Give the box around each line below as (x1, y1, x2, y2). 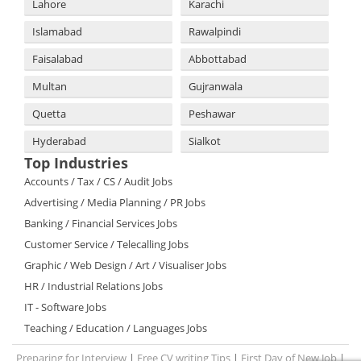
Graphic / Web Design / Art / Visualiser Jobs (24, 258, 226, 272)
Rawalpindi (189, 24, 241, 39)
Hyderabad (32, 134, 86, 148)
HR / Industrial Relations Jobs (24, 279, 163, 293)
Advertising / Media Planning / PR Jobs (24, 195, 205, 210)
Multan (32, 79, 67, 93)
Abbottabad (189, 52, 247, 66)
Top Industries (24, 153, 128, 172)
